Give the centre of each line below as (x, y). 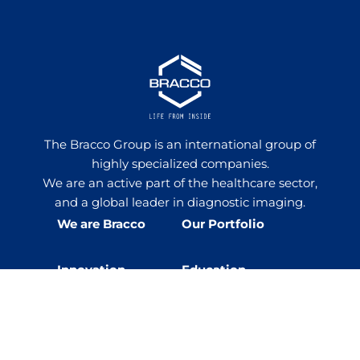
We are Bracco (101, 225)
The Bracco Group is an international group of (180, 145)
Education (213, 270)
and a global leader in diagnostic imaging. (180, 203)
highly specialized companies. (180, 164)
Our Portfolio (223, 225)
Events (78, 316)
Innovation (91, 270)
